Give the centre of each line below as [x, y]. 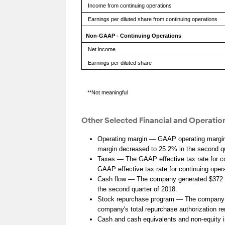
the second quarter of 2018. [137, 189]
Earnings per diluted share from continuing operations [153, 19]
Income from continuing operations [130, 6]
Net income [102, 49]
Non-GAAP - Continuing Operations [134, 36]
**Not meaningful [107, 93]
